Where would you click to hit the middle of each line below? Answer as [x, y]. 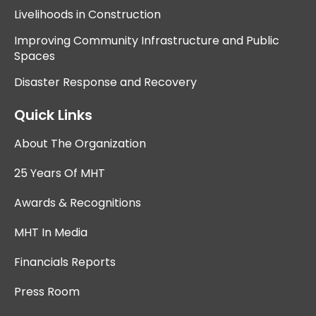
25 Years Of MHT [60, 173]
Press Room [47, 291]
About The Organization [80, 143]
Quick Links [53, 115]
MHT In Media [51, 232]
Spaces [35, 56]
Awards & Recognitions [78, 202]
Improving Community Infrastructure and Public [147, 40]
